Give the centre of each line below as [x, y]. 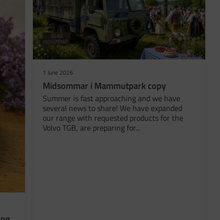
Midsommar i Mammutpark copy [105, 86]
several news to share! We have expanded [113, 108]
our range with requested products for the [113, 118]
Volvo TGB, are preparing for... [92, 128]
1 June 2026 [58, 73]
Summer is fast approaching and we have [112, 98]
